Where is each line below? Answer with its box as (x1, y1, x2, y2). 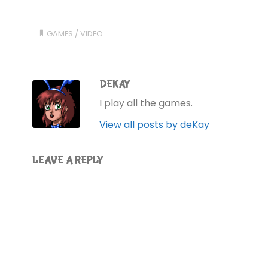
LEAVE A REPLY (32, 154, 103, 167)
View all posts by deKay (99, 117, 209, 132)
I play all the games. (99, 96, 193, 110)
